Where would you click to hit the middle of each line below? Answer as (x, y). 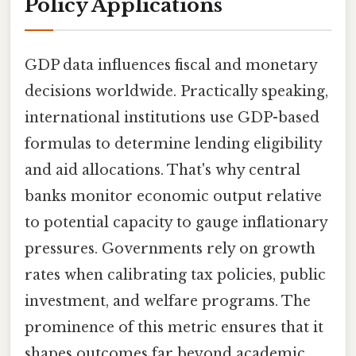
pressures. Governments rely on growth (170, 248)
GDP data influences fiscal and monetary (171, 65)
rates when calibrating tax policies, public (175, 275)
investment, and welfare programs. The (168, 301)
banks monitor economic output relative (173, 196)
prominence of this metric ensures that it (174, 327)
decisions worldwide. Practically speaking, (176, 91)
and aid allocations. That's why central (163, 170)
